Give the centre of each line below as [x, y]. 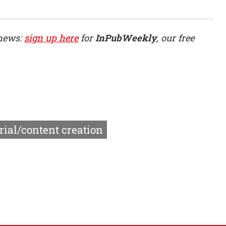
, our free [175, 38]
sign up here [51, 38]
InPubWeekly [126, 38]
